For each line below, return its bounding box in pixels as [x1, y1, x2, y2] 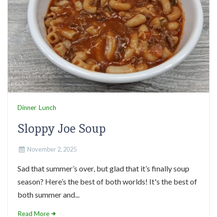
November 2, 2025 [27, 145, 77, 153]
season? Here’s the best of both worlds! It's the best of [17, 177, 197, 186]
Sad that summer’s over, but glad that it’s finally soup [17, 164, 189, 173]
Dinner [17, 104, 36, 111]
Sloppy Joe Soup [17, 121, 106, 136]
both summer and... [17, 190, 79, 199]
